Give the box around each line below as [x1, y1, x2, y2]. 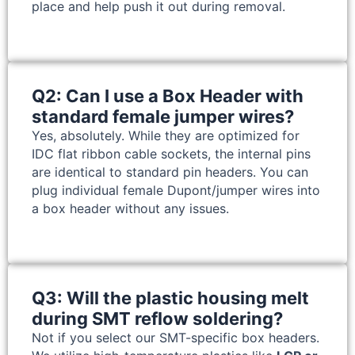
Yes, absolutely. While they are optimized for [32, 128, 300, 144]
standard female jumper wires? [32, 106, 294, 128]
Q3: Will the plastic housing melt [32, 288, 309, 309]
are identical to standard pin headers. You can [32, 164, 308, 181]
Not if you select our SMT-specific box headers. [32, 330, 319, 346]
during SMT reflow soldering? [32, 308, 283, 330]
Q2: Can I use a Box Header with [32, 86, 303, 107]
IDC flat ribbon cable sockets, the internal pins [32, 146, 311, 162]
